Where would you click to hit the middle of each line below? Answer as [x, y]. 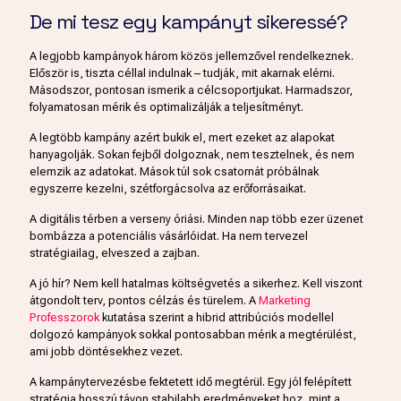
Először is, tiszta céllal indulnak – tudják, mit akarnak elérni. [182, 73]
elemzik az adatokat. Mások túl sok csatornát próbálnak [174, 172]
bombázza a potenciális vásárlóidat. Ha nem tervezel [169, 236]
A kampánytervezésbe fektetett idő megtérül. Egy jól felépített [191, 382]
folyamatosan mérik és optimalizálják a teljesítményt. [166, 107]
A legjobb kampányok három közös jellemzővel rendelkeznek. [192, 56]
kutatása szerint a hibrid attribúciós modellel [217, 318]
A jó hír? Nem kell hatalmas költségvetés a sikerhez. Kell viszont [196, 284]
